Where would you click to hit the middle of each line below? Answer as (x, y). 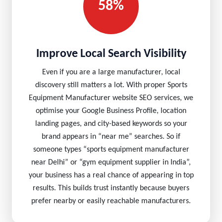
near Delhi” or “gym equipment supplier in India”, (111, 163)
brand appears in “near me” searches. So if (111, 137)
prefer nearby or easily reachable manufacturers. (111, 201)
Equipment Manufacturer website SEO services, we (111, 98)
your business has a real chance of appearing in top (111, 175)
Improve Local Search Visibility (111, 54)
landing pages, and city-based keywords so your (111, 124)
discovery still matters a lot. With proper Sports (111, 85)
